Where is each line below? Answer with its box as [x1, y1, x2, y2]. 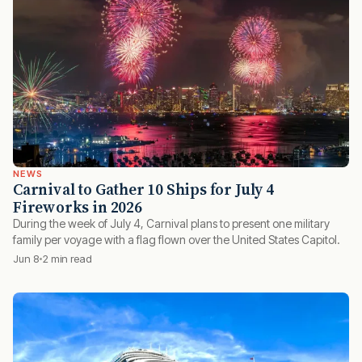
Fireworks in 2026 [13, 196, 142, 218]
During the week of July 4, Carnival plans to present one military [13, 217, 330, 231]
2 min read [42, 252, 92, 266]
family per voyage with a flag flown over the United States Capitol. [13, 233, 340, 247]
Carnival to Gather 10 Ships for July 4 [13, 179, 274, 200]
